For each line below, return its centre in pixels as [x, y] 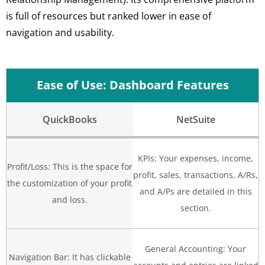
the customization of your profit [70, 183]
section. [195, 208]
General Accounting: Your [195, 249]
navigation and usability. [60, 33]
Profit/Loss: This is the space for [70, 167]
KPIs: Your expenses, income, [195, 158]
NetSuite [196, 119]
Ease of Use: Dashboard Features [132, 85]
